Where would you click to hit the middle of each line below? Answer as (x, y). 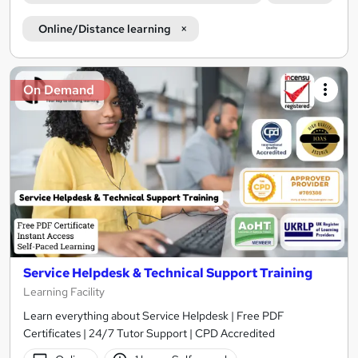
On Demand (59, 90)
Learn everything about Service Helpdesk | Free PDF (154, 315)
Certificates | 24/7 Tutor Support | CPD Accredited (149, 333)
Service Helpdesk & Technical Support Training (168, 272)
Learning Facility (64, 291)
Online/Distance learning (105, 29)
